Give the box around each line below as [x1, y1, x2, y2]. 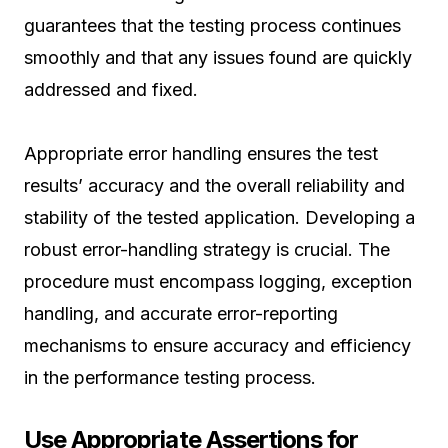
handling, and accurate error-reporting [24, 303, 338, 325]
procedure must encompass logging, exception [24, 271, 412, 293]
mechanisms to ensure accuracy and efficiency [24, 335, 411, 357]
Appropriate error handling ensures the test [24, 143, 378, 165]
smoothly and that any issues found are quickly [24, 47, 412, 69]
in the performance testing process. [24, 367, 316, 389]
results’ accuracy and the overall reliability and [24, 175, 405, 197]
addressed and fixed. [24, 79, 203, 101]
